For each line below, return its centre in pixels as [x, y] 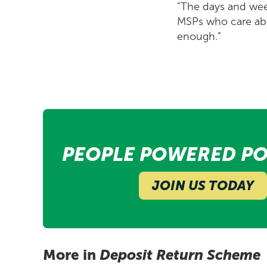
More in [71, 254]
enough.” [199, 36]
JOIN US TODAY [203, 185]
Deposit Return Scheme [180, 254]
